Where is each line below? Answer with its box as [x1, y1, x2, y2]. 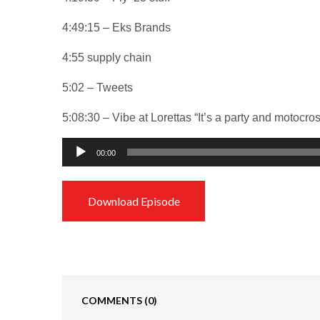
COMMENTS [81, 294, 144, 306]
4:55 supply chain [62, 51, 152, 64]
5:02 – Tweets [62, 81, 134, 94]
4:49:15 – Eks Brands [62, 21, 171, 34]
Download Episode [87, 194, 180, 208]
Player [61, 156, 93, 171]
